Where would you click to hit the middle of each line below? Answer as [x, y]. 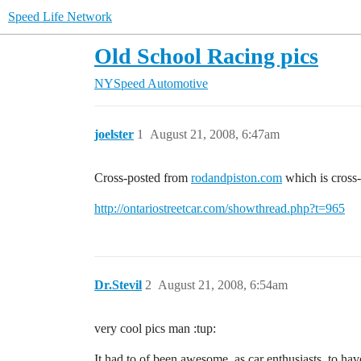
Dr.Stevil [118, 285]
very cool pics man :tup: [155, 328]
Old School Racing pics [206, 56]
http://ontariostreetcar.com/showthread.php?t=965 [220, 208]
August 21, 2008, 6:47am [215, 134]
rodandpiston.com [237, 178]
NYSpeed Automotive [151, 83]
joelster [114, 134]
